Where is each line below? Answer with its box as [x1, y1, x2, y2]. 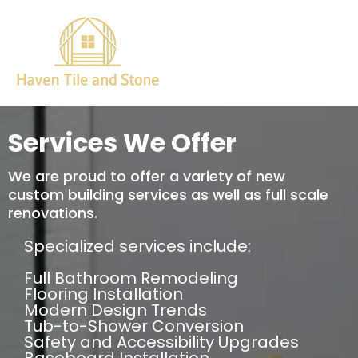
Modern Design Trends [24, 299, 207, 322]
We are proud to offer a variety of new [8, 166, 285, 187]
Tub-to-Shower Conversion [24, 315, 244, 338]
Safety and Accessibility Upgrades [24, 331, 299, 354]
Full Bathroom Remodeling [24, 267, 238, 290]
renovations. [8, 203, 97, 224]
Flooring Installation [24, 283, 183, 306]
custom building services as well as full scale [8, 185, 328, 205]
